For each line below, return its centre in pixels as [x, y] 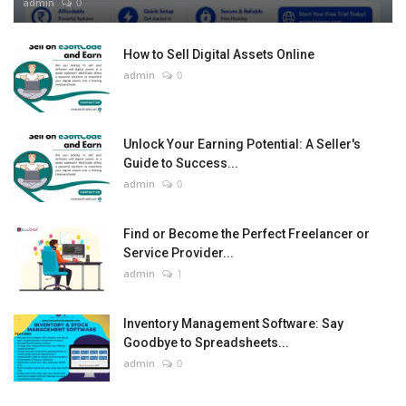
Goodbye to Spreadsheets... [206, 343]
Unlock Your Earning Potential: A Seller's [242, 145]
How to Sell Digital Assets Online [219, 55]
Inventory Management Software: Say [233, 324]
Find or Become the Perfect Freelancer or [246, 234]
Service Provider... [179, 253]
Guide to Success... [181, 164]
